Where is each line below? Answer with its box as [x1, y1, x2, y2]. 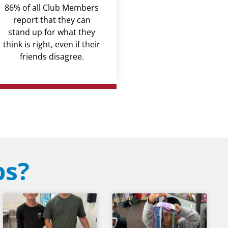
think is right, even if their [3, 39, 100, 50]
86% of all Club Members [5, 2, 99, 14]
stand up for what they [8, 26, 95, 38]
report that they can [13, 14, 91, 26]
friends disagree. [19, 51, 84, 63]
